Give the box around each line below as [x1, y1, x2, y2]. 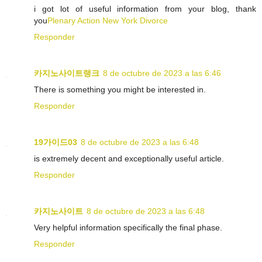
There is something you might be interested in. [34, 85, 206, 95]
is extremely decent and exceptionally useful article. [34, 154, 224, 164]
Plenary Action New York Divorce [47, 16, 168, 26]
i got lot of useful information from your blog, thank [34, 4, 256, 14]
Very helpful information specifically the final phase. [34, 223, 222, 233]
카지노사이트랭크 [34, 68, 99, 78]
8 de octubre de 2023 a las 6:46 [103, 68, 221, 78]
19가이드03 [34, 137, 77, 147]
